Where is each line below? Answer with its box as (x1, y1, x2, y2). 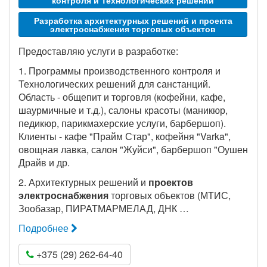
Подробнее (18, 221, 71, 235)
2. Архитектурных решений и (18, 175, 148, 189)
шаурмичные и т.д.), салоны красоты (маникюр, (18, 103, 228, 117)
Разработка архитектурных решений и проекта (33, 14, 232, 26)
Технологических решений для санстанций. (18, 77, 210, 91)
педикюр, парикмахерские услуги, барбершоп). (18, 116, 226, 130)
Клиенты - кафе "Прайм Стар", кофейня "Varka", (18, 129, 231, 143)
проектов (148, 175, 193, 189)
